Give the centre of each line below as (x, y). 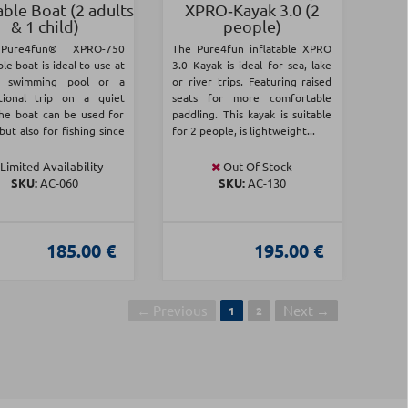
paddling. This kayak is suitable (252, 114)
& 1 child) (45, 26)
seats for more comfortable (252, 98)
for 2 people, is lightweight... (244, 131)
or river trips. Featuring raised (252, 82)
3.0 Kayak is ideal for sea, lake (252, 65)
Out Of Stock (257, 167)
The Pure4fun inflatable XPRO (252, 49)
